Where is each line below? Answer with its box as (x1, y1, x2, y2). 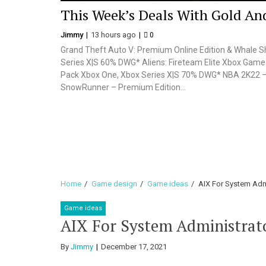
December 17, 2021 (101, 242, 167, 251)
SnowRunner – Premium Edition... (61, 83, 186, 92)
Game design (91, 179, 137, 188)
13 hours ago (91, 30, 138, 39)
